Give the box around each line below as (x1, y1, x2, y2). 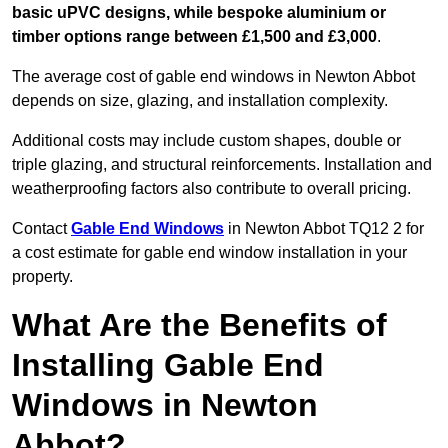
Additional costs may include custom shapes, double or (12, 132, 401, 150)
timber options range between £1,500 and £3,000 (12, 28, 377, 46)
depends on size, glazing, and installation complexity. (12, 92, 388, 110)
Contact (12, 220, 71, 238)
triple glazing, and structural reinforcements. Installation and (12, 156, 432, 174)
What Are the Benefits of (12, 307, 387, 344)
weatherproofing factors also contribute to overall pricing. (12, 180, 411, 198)
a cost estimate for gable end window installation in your (12, 244, 407, 262)
